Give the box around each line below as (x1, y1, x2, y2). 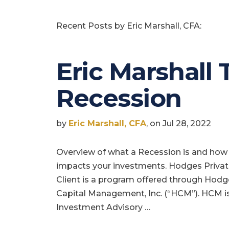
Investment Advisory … (56, 202, 150, 213)
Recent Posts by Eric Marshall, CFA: (56, 21, 201, 31)
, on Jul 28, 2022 (146, 119, 211, 129)
